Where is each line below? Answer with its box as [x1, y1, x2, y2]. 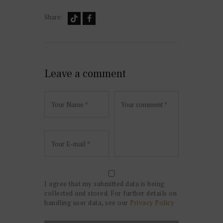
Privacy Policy [130, 198, 174, 208]
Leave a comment [44, 66, 126, 81]
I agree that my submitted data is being [44, 179, 165, 189]
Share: [44, 12, 63, 21]
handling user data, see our [44, 198, 130, 208]
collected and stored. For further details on [44, 189, 177, 198]
